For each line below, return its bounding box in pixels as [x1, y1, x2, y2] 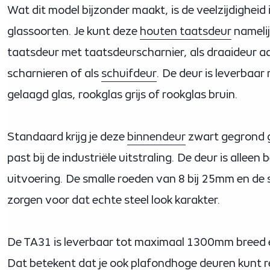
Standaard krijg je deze [7, 130, 125, 143]
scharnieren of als [7, 67, 99, 80]
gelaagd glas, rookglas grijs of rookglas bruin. [7, 88, 238, 101]
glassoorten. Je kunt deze [7, 25, 137, 37]
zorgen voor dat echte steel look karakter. [7, 193, 221, 206]
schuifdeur [101, 67, 157, 80]
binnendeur [127, 130, 186, 143]
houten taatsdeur [140, 25, 231, 37]
